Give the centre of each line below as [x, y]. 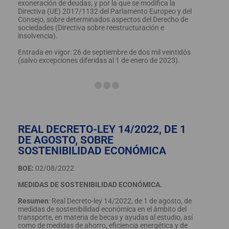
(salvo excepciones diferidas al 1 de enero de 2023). [99, 60]
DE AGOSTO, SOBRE [66, 140]
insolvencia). [38, 36]
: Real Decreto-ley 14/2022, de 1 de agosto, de [120, 201]
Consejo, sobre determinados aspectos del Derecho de [103, 19]
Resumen [33, 201]
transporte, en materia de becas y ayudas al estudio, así [105, 217]
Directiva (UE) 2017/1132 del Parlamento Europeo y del [105, 11]
